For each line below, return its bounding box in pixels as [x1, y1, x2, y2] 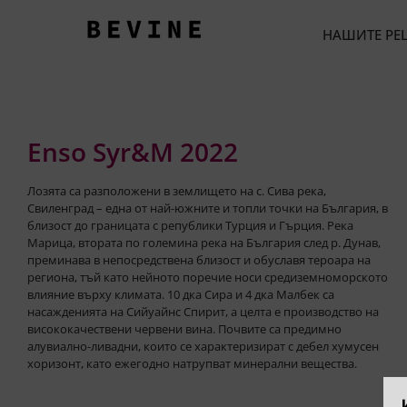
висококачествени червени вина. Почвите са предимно [27, 321, 342, 337]
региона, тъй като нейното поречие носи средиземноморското [27, 269, 388, 285]
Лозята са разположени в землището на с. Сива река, [27, 183, 326, 199]
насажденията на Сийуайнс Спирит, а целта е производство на [27, 303, 379, 320]
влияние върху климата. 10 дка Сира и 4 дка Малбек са [27, 286, 334, 303]
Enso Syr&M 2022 [27, 134, 238, 169]
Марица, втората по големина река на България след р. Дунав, [27, 234, 381, 251]
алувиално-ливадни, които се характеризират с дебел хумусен [27, 338, 379, 354]
